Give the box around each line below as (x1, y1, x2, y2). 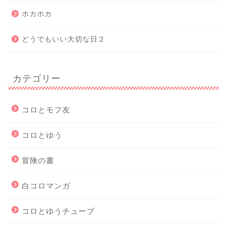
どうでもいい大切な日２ (22, 35, 105, 43)
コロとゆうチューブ (22, 206, 95, 215)
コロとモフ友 (22, 105, 70, 114)
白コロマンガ (22, 181, 70, 190)
